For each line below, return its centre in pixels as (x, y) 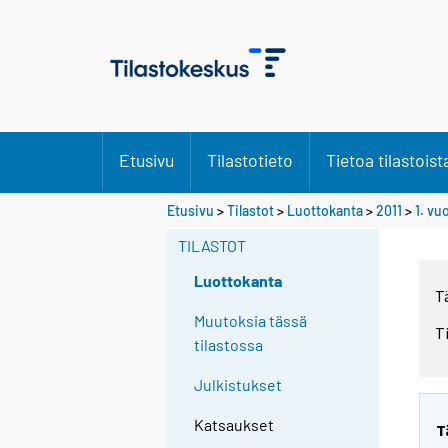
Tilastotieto (250, 160)
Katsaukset (234, 425)
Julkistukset (238, 385)
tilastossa (229, 345)
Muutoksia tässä (251, 321)
